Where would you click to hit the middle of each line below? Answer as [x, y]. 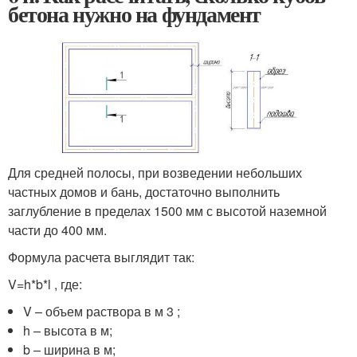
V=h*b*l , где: [45, 284]
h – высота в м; [68, 331]
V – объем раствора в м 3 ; [102, 312]
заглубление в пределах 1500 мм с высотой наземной [167, 211]
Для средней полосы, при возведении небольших [155, 173]
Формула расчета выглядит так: [101, 257]
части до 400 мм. [57, 230]
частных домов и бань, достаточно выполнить [144, 192]
